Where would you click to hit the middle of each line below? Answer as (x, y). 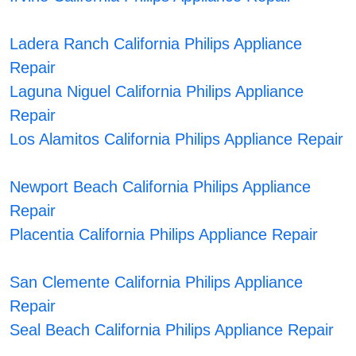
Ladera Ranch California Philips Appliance (155, 44)
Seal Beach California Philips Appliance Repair (171, 330)
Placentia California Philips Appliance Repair (163, 235)
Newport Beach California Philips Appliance (160, 187)
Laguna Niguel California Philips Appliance (156, 92)
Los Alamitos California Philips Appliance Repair (176, 139)
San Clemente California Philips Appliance (156, 282)
